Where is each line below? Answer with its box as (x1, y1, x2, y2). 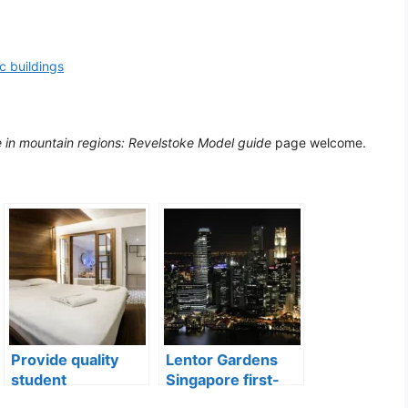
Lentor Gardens (166, 350, 278, 369)
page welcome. (271, 134, 366, 150)
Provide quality (11, 350, 119, 369)
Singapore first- (166, 370, 280, 389)
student (11, 370, 66, 389)
